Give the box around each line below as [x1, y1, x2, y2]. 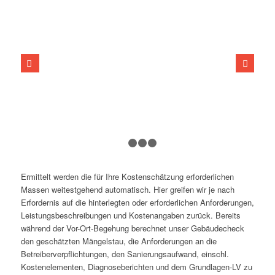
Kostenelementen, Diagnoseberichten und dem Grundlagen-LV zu [20, 260, 252, 273]
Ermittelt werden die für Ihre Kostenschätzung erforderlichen [20, 170, 234, 182]
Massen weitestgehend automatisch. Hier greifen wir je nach [20, 183, 234, 195]
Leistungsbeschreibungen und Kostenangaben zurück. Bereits [20, 209, 241, 221]
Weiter [177, 56, 203, 70]
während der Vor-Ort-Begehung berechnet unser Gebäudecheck [20, 222, 244, 234]
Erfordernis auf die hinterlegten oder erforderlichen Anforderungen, [20, 196, 254, 208]
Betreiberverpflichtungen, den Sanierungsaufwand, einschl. [20, 247, 229, 260]
